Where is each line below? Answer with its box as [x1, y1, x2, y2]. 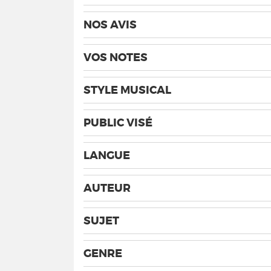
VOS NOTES [83, 50, 148, 65]
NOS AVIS [83, 18, 137, 32]
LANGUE [83, 148, 130, 163]
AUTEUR [83, 181, 131, 195]
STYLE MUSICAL [83, 83, 171, 97]
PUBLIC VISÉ [83, 116, 152, 130]
